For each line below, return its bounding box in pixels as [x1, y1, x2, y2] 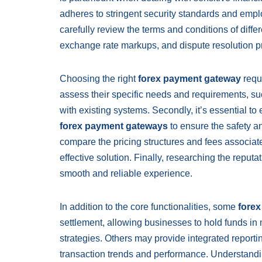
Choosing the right [60, 74, 138, 84]
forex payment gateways [60, 121, 168, 131]
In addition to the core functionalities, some [60, 202, 238, 212]
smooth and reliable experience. [60, 168, 192, 178]
